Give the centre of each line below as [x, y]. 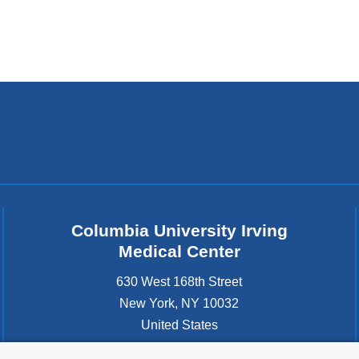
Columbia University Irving [179, 231]
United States [179, 325]
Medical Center [179, 252]
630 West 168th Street [179, 281]
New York [147, 303]
